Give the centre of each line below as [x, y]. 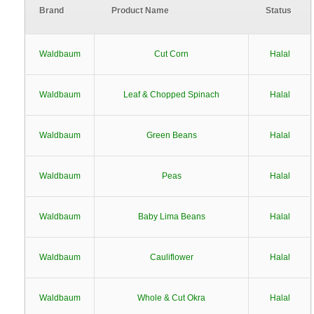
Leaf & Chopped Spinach [171, 95]
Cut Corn [171, 54]
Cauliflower [171, 257]
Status [279, 11]
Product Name [140, 11]
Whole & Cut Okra [171, 298]
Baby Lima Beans [171, 217]
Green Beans [171, 135]
